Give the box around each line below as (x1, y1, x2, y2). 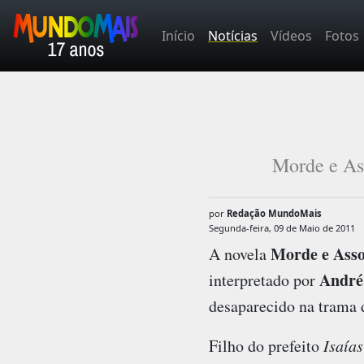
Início (162, 27, 195, 45)
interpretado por (208, 268, 319, 291)
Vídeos (271, 27, 312, 45)
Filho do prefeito (208, 334, 323, 357)
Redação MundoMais (226, 207, 322, 219)
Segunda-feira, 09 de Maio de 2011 (208, 222, 355, 235)
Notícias (208, 27, 258, 45)
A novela (208, 242, 271, 265)
